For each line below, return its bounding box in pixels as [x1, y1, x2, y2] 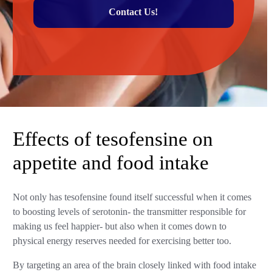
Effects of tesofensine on [13, 127, 214, 150]
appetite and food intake [13, 151, 209, 174]
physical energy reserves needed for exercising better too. [13, 235, 234, 246]
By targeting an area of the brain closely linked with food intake [13, 259, 257, 271]
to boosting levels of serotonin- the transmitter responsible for [13, 206, 246, 217]
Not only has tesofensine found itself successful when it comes [13, 191, 252, 203]
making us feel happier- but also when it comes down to [13, 220, 227, 232]
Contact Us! [109, 7, 158, 18]
